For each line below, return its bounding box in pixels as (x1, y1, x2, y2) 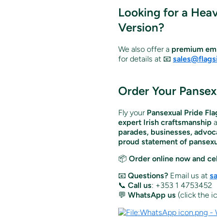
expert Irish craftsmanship (118, 117, 212, 127)
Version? (118, 20, 164, 34)
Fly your (118, 108, 147, 117)
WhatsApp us (128, 190, 176, 200)
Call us (128, 180, 152, 190)
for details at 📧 (118, 54, 173, 63)
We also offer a (118, 44, 171, 54)
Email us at (170, 170, 208, 180)
